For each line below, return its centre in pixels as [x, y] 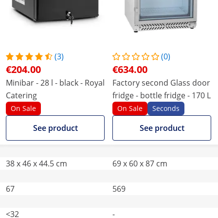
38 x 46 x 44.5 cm [36, 163]
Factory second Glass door [161, 83]
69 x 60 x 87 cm [140, 163]
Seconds [166, 108]
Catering [21, 95]
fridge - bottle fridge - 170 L [162, 95]
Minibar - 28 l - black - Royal [55, 83]
